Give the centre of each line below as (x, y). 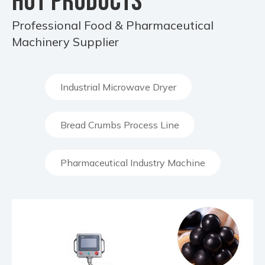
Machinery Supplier (65, 42)
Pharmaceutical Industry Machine (132, 163)
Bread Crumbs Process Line (119, 125)
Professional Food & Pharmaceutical (113, 25)
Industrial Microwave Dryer (118, 87)
